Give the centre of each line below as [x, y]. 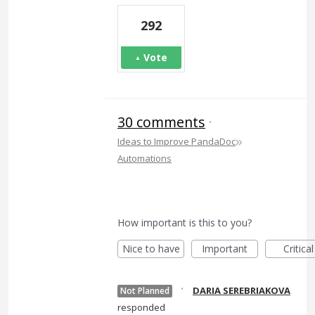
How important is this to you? [185, 222]
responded [141, 307]
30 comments [161, 122]
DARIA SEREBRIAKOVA [242, 290]
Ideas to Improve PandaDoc [176, 141]
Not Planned [145, 290]
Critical [298, 248]
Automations [144, 158]
